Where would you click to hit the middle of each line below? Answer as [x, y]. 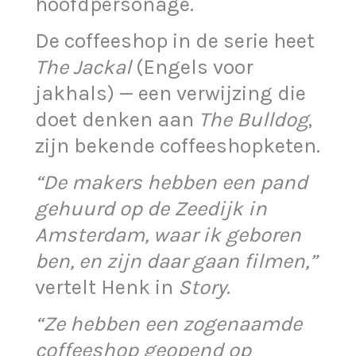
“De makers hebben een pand [172, 182]
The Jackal [83, 67]
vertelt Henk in [107, 287]
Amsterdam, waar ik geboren [168, 234]
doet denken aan [117, 119]
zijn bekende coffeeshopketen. [178, 145]
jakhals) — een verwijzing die [171, 93]
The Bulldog [254, 119]
